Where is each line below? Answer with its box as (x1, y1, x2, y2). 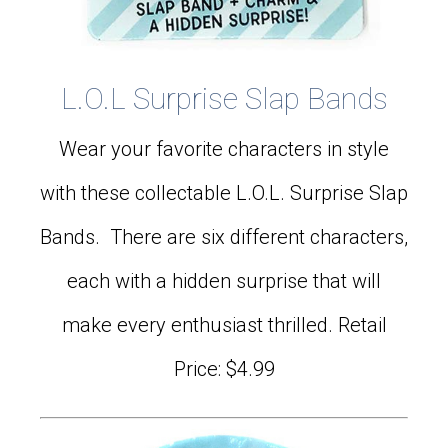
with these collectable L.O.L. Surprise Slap (40, 181, 408, 206)
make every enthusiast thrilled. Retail (61, 313, 387, 338)
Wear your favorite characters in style (59, 137, 389, 162)
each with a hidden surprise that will (67, 269, 381, 294)
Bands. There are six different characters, (40, 225, 408, 250)
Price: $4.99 (173, 357, 275, 382)
